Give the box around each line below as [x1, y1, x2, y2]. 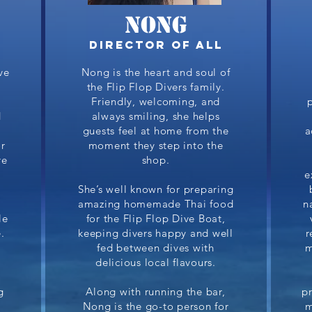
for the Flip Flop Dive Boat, [86, 212, 226, 225]
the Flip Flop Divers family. [86, 80, 225, 93]
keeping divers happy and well [78, 226, 233, 240]
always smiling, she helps [91, 109, 220, 123]
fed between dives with [97, 241, 214, 254]
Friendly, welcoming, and [91, 95, 220, 108]
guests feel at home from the [82, 124, 229, 137]
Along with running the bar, [86, 285, 226, 298]
